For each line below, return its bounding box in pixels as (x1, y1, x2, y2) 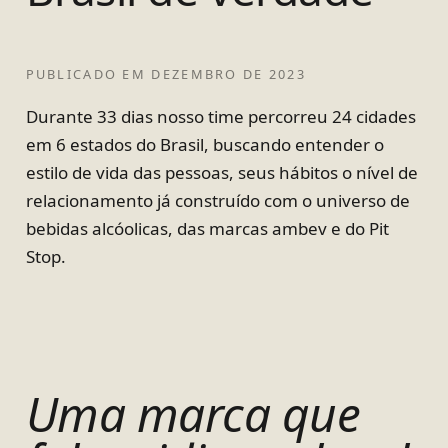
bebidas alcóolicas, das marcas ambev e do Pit (25, 217, 389, 241)
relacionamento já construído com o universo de (25, 189, 410, 213)
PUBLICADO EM (25, 65, 147, 84)
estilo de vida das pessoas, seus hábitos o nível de (25, 161, 418, 185)
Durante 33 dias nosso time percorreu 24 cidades (25, 105, 416, 129)
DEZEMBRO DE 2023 (151, 65, 307, 84)
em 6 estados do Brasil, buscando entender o (25, 133, 384, 157)
